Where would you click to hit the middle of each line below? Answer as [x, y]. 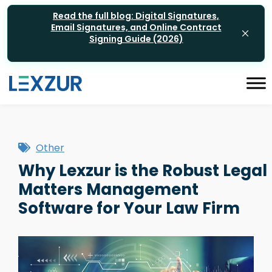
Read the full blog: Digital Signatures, [136, 16]
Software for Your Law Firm [129, 208]
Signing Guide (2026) [136, 39]
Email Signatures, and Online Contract [136, 27]
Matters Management [108, 189]
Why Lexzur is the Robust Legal [143, 171]
